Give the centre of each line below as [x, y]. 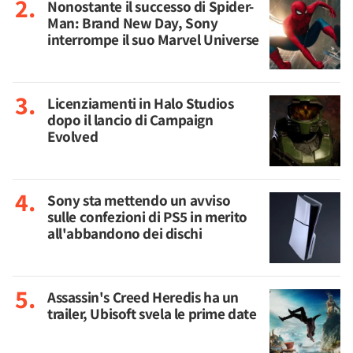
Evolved [73, 137]
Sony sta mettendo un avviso [139, 201]
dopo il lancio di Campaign [130, 120]
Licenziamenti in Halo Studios [141, 104]
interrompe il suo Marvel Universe [153, 40]
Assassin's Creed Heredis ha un [143, 297]
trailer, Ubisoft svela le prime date [152, 314]
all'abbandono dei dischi [125, 234]
